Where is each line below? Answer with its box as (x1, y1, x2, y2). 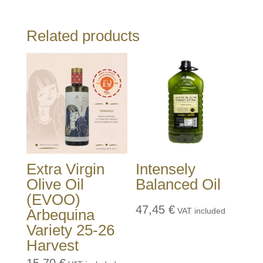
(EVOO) (26, 191, 80, 209)
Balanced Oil (136, 176, 221, 194)
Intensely (136, 160, 196, 178)
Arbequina (26, 206, 95, 224)
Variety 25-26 (26, 221, 114, 240)
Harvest (26, 237, 79, 255)
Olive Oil (26, 176, 84, 194)
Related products (26, 27, 140, 45)
